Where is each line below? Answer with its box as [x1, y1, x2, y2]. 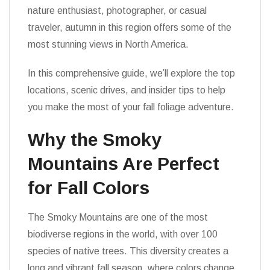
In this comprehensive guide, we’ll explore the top [28, 68, 235, 78]
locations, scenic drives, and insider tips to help [28, 85, 225, 95]
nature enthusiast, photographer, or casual [28, 5, 207, 16]
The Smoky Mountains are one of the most [28, 212, 208, 222]
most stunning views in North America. [28, 39, 189, 49]
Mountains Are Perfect [28, 154, 219, 174]
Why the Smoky [28, 130, 162, 149]
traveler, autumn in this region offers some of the [28, 22, 231, 33]
